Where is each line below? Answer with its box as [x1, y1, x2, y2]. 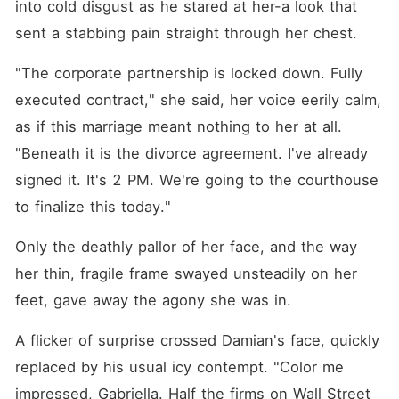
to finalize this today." [14, 198, 171, 216]
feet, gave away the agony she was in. [14, 291, 291, 309]
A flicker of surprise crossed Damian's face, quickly [14, 331, 379, 349]
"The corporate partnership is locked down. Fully [14, 64, 362, 82]
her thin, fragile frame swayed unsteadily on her [14, 265, 357, 282]
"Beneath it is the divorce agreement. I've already [14, 144, 368, 162]
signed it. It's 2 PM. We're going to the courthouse [14, 171, 379, 189]
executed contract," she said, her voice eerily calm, [14, 91, 381, 109]
